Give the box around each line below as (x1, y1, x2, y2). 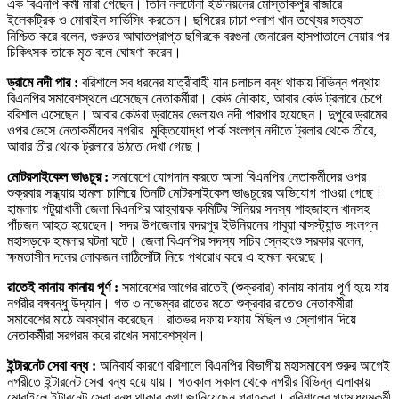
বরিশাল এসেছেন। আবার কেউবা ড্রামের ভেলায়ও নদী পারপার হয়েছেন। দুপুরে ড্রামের (7, 107, 387, 123)
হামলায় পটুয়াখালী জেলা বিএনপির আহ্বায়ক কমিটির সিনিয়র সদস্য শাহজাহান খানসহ (7, 201, 370, 217)
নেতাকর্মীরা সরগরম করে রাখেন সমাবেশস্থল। (7, 328, 206, 344)
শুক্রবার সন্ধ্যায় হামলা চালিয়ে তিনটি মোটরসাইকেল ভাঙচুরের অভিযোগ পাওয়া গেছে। (7, 185, 383, 201)
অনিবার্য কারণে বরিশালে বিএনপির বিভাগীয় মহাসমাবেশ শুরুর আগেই (100, 358, 390, 374)
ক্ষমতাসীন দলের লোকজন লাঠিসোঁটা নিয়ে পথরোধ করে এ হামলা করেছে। (7, 249, 325, 265)
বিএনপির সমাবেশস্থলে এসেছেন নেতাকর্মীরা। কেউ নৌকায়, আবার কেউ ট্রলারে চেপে (7, 91, 382, 107)
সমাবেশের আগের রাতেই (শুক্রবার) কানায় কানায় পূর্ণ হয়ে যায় (122, 280, 389, 296)
